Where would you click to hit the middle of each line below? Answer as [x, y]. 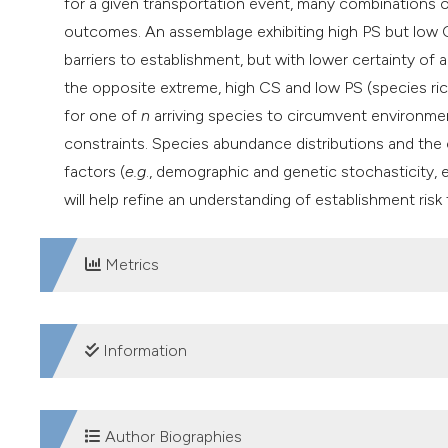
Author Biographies [171, 436]
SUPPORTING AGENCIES [176, 432]
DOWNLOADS [127, 346]
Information [143, 350]
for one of [102, 115]
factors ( [94, 171]
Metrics [130, 264]
